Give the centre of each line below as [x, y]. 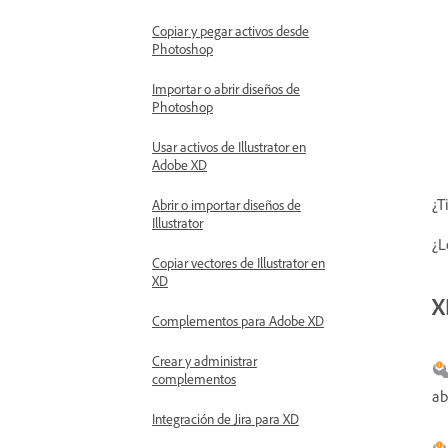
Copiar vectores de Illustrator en [238, 262]
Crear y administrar [204, 360]
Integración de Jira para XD [225, 418]
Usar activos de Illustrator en [229, 146]
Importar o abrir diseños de [226, 88]
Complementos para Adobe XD [238, 320]
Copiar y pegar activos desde [230, 30]
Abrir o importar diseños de [226, 204]
